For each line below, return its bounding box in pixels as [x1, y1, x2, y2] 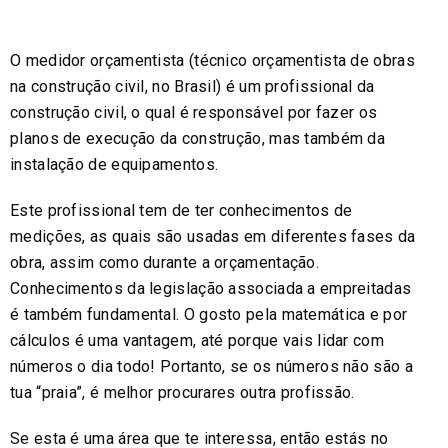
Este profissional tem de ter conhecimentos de [10, 200, 353, 220]
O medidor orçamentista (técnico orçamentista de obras [10, 50, 415, 70]
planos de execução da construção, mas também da [10, 128, 386, 148]
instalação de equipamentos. [10, 154, 219, 174]
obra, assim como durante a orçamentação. [10, 252, 319, 272]
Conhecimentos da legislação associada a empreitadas [10, 278, 412, 298]
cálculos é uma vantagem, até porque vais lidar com [10, 330, 384, 350]
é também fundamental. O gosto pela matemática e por [10, 304, 408, 324]
